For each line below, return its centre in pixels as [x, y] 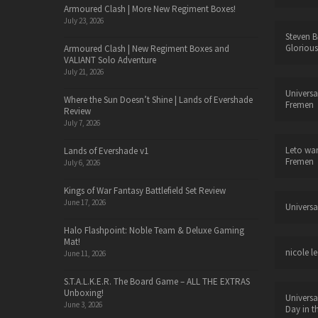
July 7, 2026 [82, 123]
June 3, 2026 [83, 305]
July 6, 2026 [82, 163]
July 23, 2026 [84, 21]
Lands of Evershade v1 [106, 151]
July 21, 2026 [84, 72]
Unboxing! [84, 293]
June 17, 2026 [85, 203]
